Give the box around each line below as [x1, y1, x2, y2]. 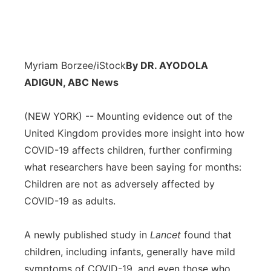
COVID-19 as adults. [24, 195, 116, 207]
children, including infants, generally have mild [24, 246, 235, 258]
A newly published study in [24, 229, 147, 241]
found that [181, 229, 232, 241]
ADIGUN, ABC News [24, 76, 119, 88]
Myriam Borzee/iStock [24, 59, 126, 71]
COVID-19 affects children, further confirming [24, 144, 232, 156]
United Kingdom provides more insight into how [24, 127, 244, 139]
